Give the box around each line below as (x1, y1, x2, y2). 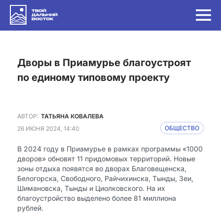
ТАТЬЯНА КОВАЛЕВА (41, 112, 104, 120)
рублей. (17, 204, 43, 212)
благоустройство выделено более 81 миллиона (17, 194, 176, 202)
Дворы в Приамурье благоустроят (17, 57, 26, 69)
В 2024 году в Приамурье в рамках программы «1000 (17, 145, 203, 153)
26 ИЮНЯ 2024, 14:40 (17, 124, 79, 132)
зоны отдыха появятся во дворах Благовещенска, (17, 164, 186, 173)
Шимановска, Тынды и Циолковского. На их (17, 184, 165, 192)
